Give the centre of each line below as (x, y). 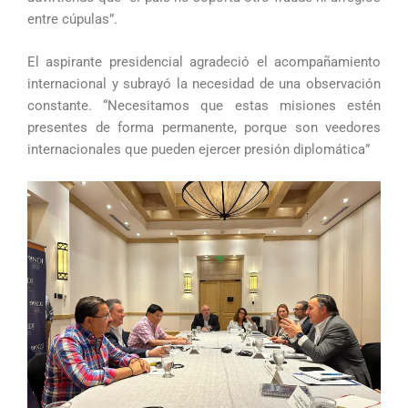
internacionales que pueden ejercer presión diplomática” (199, 150)
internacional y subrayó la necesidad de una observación (204, 84)
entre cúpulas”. (72, 19)
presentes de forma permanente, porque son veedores (204, 128)
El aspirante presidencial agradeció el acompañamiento (204, 62)
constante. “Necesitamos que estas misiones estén (204, 106)
